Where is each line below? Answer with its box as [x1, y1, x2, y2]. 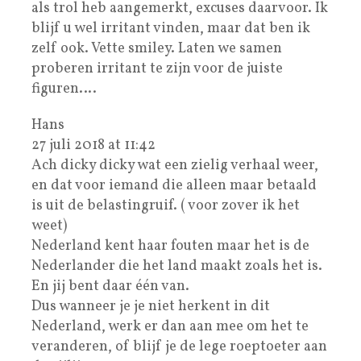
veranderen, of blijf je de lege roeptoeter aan [31, 336, 327, 357]
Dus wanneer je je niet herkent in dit [31, 296, 270, 317]
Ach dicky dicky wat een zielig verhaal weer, [31, 155, 318, 176]
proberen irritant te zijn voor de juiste [31, 58, 283, 79]
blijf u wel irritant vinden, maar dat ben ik [31, 18, 310, 39]
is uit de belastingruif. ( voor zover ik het [31, 195, 300, 216]
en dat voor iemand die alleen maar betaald [31, 175, 317, 196]
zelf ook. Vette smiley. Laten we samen [31, 38, 282, 59]
